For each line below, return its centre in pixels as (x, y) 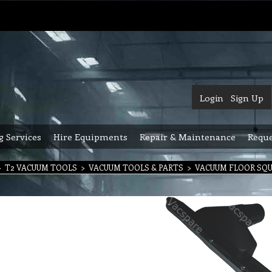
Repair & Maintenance (188, 137)
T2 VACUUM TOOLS (41, 167)
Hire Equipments (90, 137)
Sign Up (247, 98)
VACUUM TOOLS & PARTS (136, 167)
